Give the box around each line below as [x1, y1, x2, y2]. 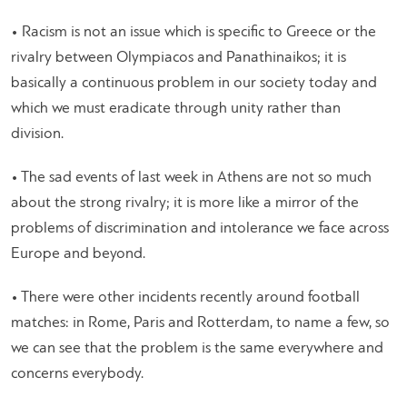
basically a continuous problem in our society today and [11, 75, 377, 92]
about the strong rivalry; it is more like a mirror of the [11, 195, 359, 212]
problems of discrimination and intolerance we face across [11, 221, 389, 237]
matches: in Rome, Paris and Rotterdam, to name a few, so [11, 315, 390, 332]
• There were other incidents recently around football [11, 290, 360, 306]
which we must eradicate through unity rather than [11, 101, 341, 117]
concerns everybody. [11, 366, 144, 382]
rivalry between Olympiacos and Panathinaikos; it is [11, 50, 346, 66]
